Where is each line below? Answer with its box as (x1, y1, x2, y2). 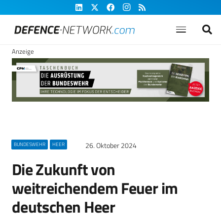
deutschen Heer (12, 195, 115, 219)
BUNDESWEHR (13, 141, 45, 148)
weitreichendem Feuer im (12, 176, 178, 200)
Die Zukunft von (12, 157, 115, 181)
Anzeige (12, 46, 34, 56)
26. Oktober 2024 (85, 140, 137, 151)
